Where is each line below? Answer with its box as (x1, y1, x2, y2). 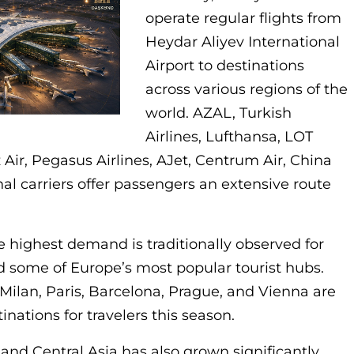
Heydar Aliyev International (145, 33, 340, 51)
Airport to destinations (145, 57, 304, 74)
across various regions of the (145, 81, 348, 98)
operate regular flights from (145, 9, 341, 27)
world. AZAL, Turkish (145, 104, 292, 122)
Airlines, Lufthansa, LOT (145, 128, 313, 145)
